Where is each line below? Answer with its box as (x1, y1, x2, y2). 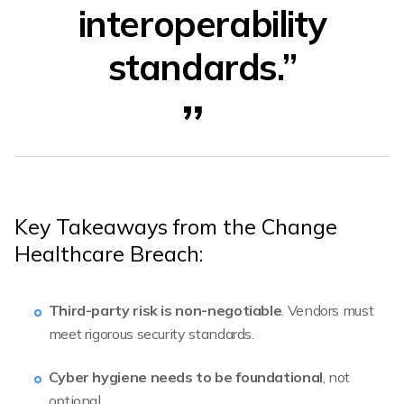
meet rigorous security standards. (48, 324, 254, 343)
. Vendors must (281, 300, 374, 319)
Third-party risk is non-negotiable (48, 300, 282, 319)
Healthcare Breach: (14, 240, 203, 268)
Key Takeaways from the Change (14, 213, 337, 241)
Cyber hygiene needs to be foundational (48, 368, 323, 387)
